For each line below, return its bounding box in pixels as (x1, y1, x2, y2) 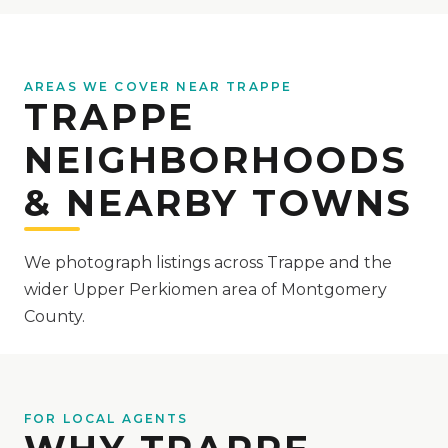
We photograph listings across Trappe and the (24, 252, 392, 272)
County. (24, 306, 85, 326)
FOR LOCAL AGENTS (24, 410, 189, 426)
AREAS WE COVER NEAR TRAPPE (24, 78, 293, 94)
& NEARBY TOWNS (24, 180, 414, 225)
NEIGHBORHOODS (24, 137, 408, 182)
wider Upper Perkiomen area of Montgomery (24, 279, 387, 299)
